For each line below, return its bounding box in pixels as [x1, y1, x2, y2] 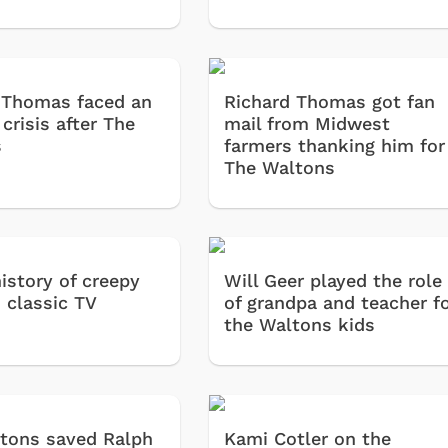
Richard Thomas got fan [224, 90, 436, 112]
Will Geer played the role [224, 270, 443, 292]
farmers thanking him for [224, 134, 446, 156]
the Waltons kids [224, 314, 376, 336]
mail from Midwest [224, 112, 391, 134]
